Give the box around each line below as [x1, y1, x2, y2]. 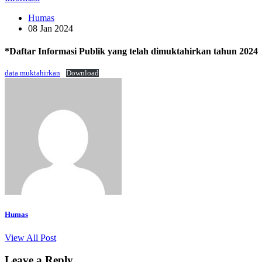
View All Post [5, 232, 56, 243]
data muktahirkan [5, 69, 60, 78]
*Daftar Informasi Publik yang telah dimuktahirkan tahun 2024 [5, 46, 258, 56]
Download [65, 69, 99, 78]
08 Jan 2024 [28, 23, 73, 33]
